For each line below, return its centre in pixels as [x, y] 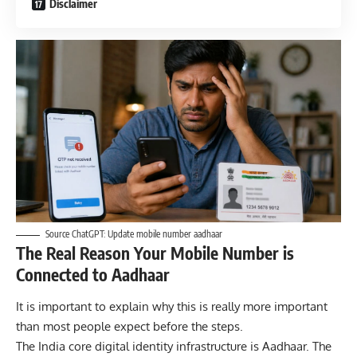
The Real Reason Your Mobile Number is [155, 253]
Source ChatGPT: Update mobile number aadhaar [134, 234]
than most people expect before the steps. [129, 326]
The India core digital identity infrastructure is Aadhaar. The [174, 346]
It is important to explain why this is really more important [172, 306]
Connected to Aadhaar [93, 275]
